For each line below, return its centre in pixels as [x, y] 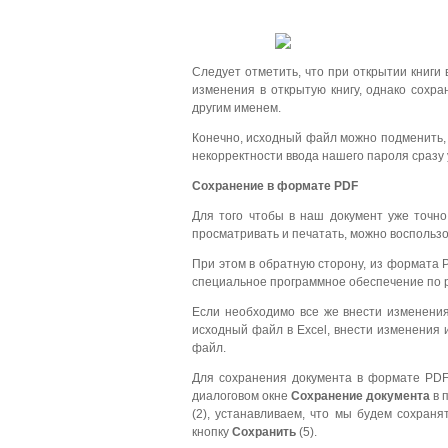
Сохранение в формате [263, 185]
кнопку [212, 431]
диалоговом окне [241, 395]
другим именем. [236, 107]
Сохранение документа [360, 395]
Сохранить [264, 431]
